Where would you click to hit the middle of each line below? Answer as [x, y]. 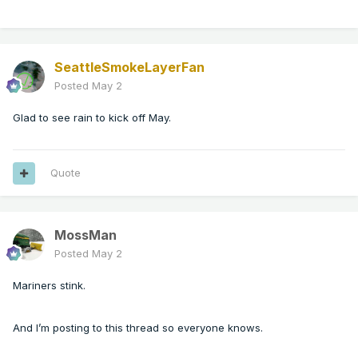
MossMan [86, 235]
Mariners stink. [51, 286]
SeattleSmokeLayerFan [129, 68]
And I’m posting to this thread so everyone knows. [139, 328]
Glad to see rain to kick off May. [92, 118]
